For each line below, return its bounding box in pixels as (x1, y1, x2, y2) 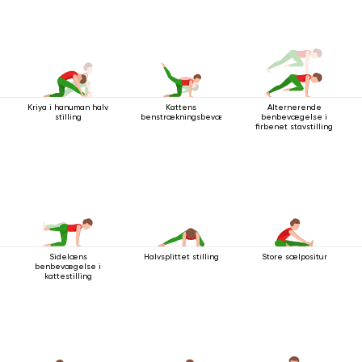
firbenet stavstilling (255, 121, 333, 131)
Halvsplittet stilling (143, 251, 219, 261)
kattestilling (44, 271, 92, 280)
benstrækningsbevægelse (141, 112, 246, 121)
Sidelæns (48, 251, 87, 261)
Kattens (166, 102, 196, 112)
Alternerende (267, 102, 322, 112)
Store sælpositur (261, 251, 327, 261)
